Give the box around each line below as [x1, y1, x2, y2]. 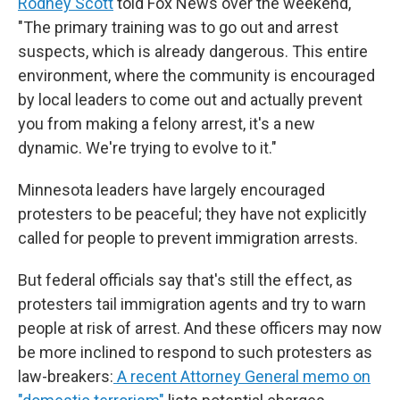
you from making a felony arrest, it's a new [18, 113, 315, 133]
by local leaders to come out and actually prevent [18, 89, 362, 109]
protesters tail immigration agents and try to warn [18, 294, 366, 313]
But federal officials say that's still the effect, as [18, 270, 353, 289]
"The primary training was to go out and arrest [18, 17, 338, 37]
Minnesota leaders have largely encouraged [18, 179, 325, 199]
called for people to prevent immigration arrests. [18, 228, 358, 247]
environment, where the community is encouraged [18, 65, 375, 85]
